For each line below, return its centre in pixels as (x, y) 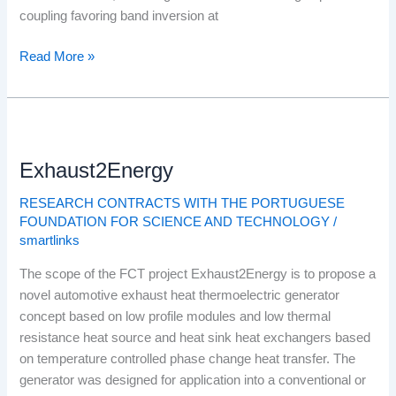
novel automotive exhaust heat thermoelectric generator (180, 295)
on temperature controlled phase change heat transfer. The (188, 358)
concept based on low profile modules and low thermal (175, 316)
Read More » (57, 57)
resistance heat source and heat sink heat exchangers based (195, 337)
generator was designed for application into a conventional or (193, 380)
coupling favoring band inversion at (119, 16)
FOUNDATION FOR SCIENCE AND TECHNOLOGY (175, 222)
